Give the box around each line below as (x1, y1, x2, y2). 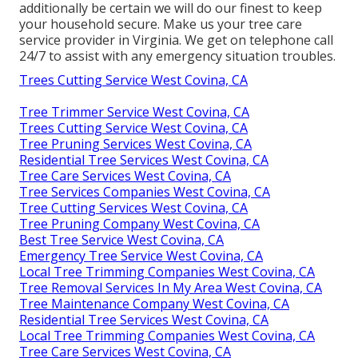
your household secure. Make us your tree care (19, 14, 302, 33)
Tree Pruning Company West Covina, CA (19, 214, 260, 233)
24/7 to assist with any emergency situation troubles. (19, 46, 336, 65)
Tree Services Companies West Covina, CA (19, 182, 270, 201)
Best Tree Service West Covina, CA (19, 230, 224, 249)
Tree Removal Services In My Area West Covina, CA (19, 278, 322, 296)
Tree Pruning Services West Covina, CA (19, 134, 252, 153)
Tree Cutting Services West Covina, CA (19, 198, 248, 217)
